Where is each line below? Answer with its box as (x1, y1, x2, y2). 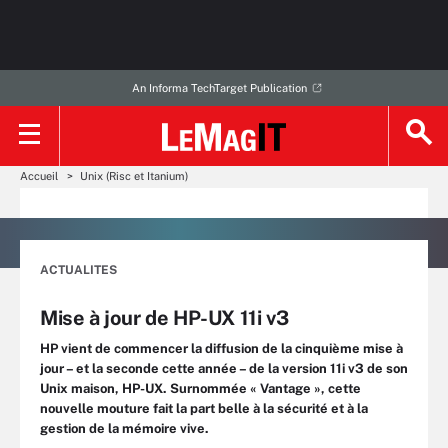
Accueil (20, 170, 58, 182)
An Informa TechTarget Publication (131, 82, 307, 94)
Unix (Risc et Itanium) (80, 170, 188, 182)
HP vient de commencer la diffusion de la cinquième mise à (40, 341, 403, 356)
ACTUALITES (40, 263, 117, 277)
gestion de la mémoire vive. (40, 421, 209, 436)
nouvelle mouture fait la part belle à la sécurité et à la (40, 401, 368, 416)
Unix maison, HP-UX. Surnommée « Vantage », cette (40, 381, 361, 396)
